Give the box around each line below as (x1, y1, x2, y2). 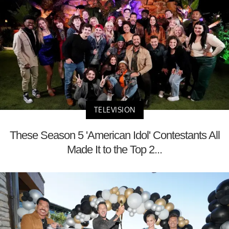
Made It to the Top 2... (67, 143, 162, 156)
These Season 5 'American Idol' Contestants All (9, 129, 220, 142)
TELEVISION (94, 105, 135, 114)
